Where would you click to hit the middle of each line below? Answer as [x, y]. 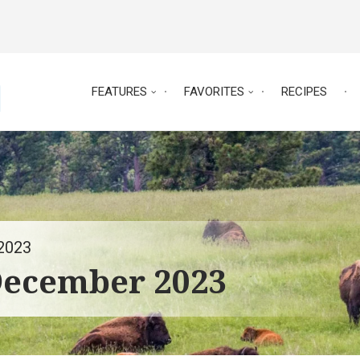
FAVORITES [214, 92]
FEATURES [119, 92]
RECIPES [304, 92]
